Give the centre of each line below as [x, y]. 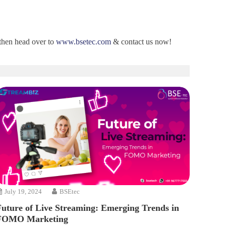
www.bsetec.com [83, 42]
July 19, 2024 [23, 191]
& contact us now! [141, 42]
